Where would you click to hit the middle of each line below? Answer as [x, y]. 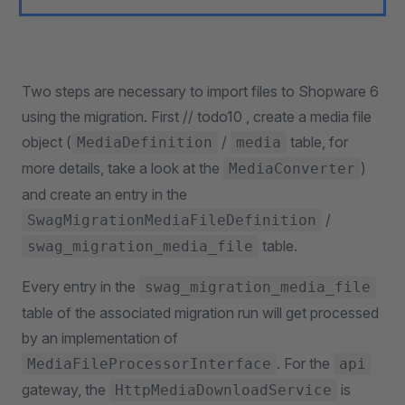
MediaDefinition [145, 142]
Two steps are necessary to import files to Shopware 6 [200, 91]
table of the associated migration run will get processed [200, 313]
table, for [317, 142]
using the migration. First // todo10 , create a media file [197, 117]
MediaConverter [292, 169]
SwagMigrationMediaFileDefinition [172, 220]
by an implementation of [100, 338]
